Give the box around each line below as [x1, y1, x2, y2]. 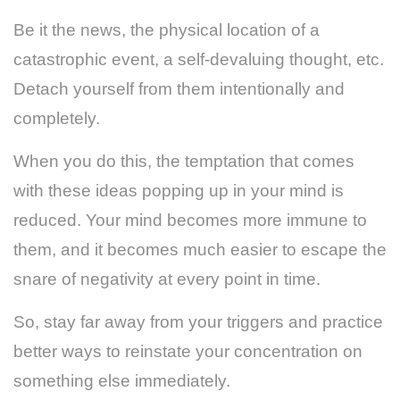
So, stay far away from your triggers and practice [13, 312, 383, 331]
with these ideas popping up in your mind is [13, 180, 344, 200]
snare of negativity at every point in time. [13, 269, 321, 288]
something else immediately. [13, 371, 230, 390]
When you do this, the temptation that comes [13, 151, 354, 171]
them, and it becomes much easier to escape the [13, 239, 387, 259]
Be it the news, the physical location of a [13, 20, 320, 39]
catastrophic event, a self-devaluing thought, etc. [13, 49, 384, 69]
